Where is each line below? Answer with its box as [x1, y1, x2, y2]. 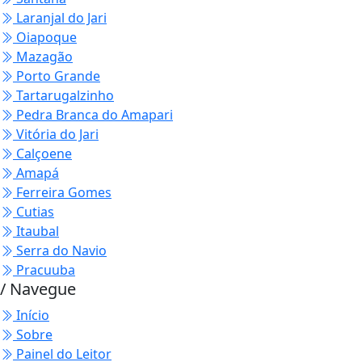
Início [13, 306, 49, 324]
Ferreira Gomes [13, 183, 112, 201]
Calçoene [13, 145, 72, 162]
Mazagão [13, 48, 73, 65]
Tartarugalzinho [13, 86, 114, 104]
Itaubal [13, 222, 59, 240]
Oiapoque [13, 28, 77, 46]
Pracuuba [13, 261, 75, 279]
